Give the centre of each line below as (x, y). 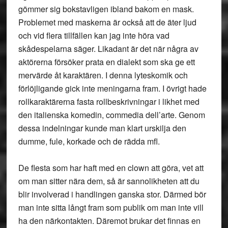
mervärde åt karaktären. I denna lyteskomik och (103, 75)
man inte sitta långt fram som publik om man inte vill (111, 207)
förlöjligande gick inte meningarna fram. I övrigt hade (112, 88)
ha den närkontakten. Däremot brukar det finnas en (109, 221)
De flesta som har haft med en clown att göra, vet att (111, 168)
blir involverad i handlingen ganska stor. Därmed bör (112, 194)
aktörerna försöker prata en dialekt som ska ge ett (106, 62)
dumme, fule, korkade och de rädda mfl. (89, 141)
